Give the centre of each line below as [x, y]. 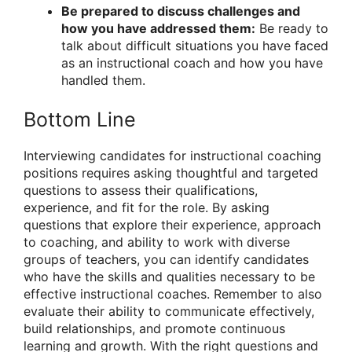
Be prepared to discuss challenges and [181, 11]
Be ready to [292, 29]
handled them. [103, 81]
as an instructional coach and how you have [192, 63]
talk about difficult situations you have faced [195, 46]
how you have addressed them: [158, 29]
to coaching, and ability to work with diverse [157, 242]
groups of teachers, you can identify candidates [166, 260]
